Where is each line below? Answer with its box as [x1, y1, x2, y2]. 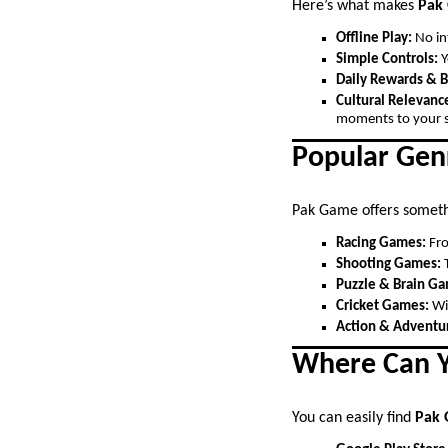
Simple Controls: [336, 51, 438, 67]
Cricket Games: [336, 298, 429, 314]
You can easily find [292, 410, 415, 427]
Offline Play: [336, 30, 412, 46]
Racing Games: [336, 235, 426, 251]
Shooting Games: [336, 256, 441, 272]
